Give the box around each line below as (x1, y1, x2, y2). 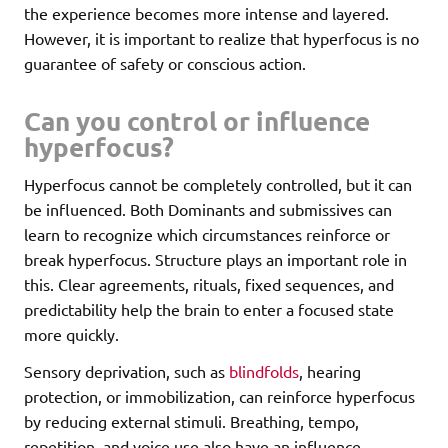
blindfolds (229, 361, 299, 382)
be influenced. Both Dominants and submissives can (24, 199, 392, 220)
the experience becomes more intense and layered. (24, 3, 389, 24)
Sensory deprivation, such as (24, 361, 229, 382)
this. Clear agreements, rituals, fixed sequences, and (24, 274, 394, 295)
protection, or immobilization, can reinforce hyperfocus (24, 386, 415, 407)
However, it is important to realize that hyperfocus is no (24, 28, 419, 49)
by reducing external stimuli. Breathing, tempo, (24, 411, 359, 432)
